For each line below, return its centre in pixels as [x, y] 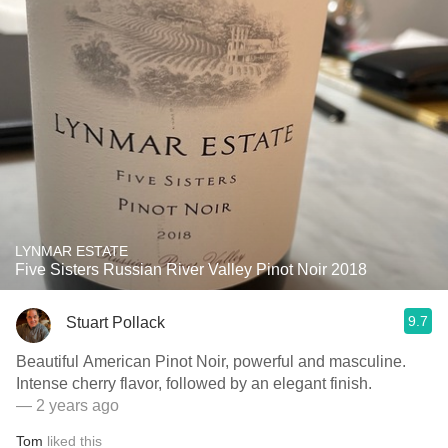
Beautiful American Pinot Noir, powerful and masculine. [211, 361]
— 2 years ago [67, 405]
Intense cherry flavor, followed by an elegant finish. [194, 383]
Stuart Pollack [115, 322]
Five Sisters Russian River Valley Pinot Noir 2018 [191, 269]
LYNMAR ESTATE [71, 251]
